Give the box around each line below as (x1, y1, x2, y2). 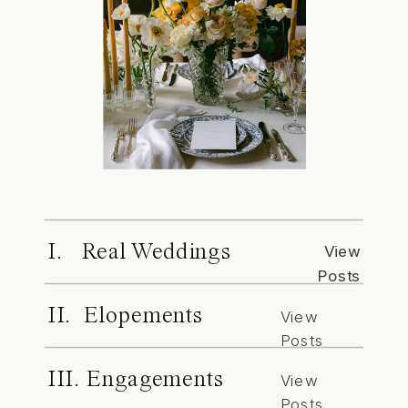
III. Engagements (46, 368, 222, 393)
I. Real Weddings (46, 240, 229, 266)
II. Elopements (46, 304, 202, 330)
